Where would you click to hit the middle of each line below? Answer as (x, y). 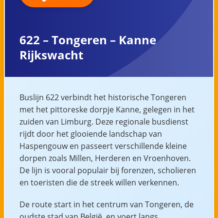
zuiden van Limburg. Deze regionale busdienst (104, 121)
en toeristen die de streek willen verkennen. (99, 182)
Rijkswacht (51, 54)
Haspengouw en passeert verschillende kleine (103, 146)
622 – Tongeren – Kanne (88, 39)
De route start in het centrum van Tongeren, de (106, 204)
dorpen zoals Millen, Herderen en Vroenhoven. (105, 158)
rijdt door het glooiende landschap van (91, 134)
